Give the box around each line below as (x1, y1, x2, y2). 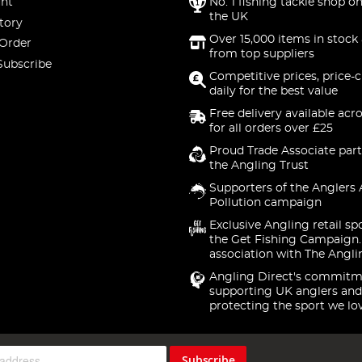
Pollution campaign (208, 197, 322, 208)
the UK (208, 11, 248, 23)
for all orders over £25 (208, 123, 333, 134)
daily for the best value (208, 86, 338, 97)
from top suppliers (208, 48, 314, 60)
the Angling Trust (208, 160, 309, 171)
